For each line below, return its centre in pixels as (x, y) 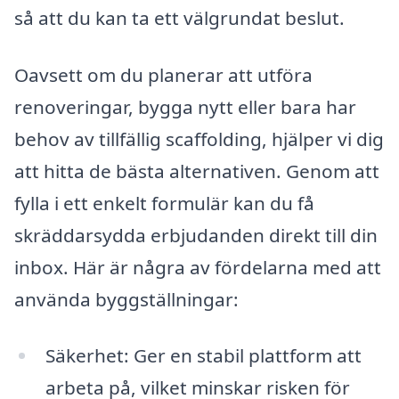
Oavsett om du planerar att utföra (163, 74)
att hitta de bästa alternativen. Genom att (197, 171)
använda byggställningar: (126, 299)
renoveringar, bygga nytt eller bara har (185, 106)
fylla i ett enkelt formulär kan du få (164, 203)
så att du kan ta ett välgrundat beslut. (179, 17)
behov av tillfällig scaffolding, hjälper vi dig (199, 138)
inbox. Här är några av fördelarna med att (198, 267)
